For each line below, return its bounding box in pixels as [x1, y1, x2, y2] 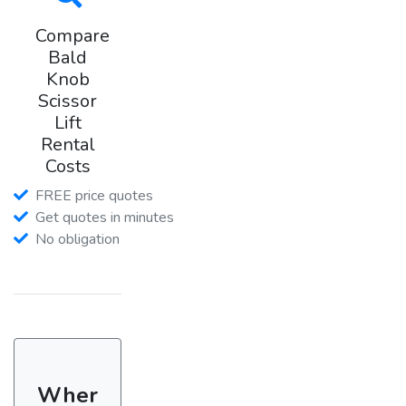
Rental [40, 131, 95, 157]
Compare [35, 23, 110, 48]
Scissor [38, 88, 98, 113]
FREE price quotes [35, 185, 153, 206]
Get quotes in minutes [35, 207, 174, 227]
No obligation [35, 228, 120, 249]
